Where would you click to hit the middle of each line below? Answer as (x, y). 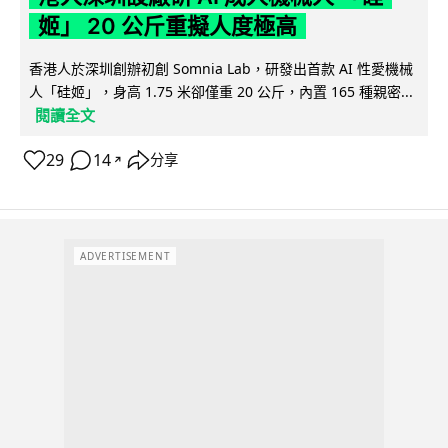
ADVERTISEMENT (125, 256)
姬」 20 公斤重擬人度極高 (167, 25)
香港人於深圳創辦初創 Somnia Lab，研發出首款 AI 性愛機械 (221, 68)
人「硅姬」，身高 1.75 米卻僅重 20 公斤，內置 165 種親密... (221, 91)
